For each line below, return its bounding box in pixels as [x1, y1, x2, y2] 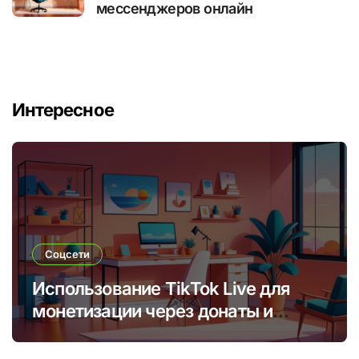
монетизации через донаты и [32, 301, 273, 322]
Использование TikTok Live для [32, 278, 291, 300]
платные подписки [32, 323, 186, 345]
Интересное [12, 99, 115, 121]
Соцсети [45, 248, 90, 261]
